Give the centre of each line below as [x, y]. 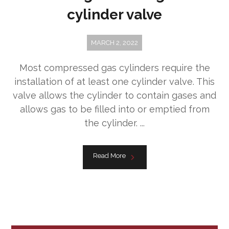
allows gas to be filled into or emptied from [114, 109]
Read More [109, 156]
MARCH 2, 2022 [114, 43]
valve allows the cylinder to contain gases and [114, 96]
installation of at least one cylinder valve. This [114, 82]
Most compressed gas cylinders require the [114, 68]
